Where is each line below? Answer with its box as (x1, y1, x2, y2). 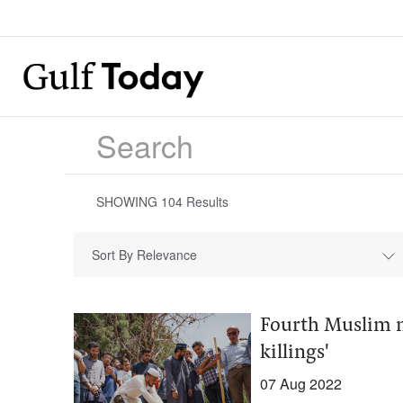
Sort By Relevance (92, 246, 197, 264)
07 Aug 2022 (259, 373, 342, 394)
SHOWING (96, 193, 161, 210)
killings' (259, 344, 329, 363)
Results (183, 193, 228, 210)
